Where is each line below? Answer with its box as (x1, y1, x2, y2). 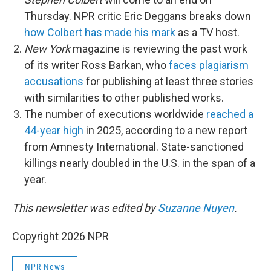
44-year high (24, 124, 83, 137)
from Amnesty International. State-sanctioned (24, 140, 244, 153)
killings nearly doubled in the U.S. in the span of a (24, 157, 255, 169)
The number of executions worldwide (24, 108, 206, 120)
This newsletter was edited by (12, 201, 158, 214)
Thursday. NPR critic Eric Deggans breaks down (24, 10, 251, 22)
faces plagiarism (169, 59, 249, 71)
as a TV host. (175, 26, 240, 39)
